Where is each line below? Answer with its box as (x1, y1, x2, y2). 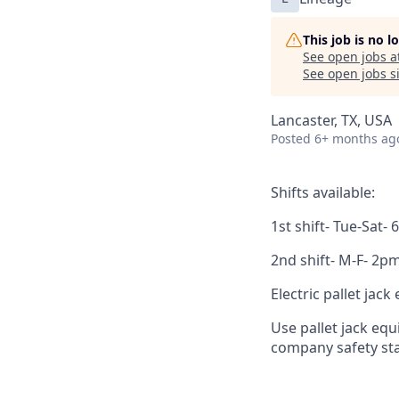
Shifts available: (271, 183, 375, 202)
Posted (271, 130, 311, 147)
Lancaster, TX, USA (271, 110, 392, 130)
